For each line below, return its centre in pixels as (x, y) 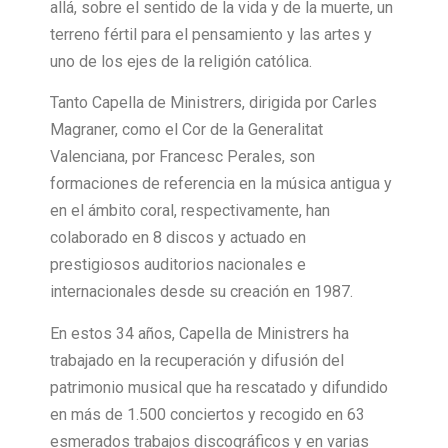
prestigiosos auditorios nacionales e (178, 265)
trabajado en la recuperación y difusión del (197, 360)
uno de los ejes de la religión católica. (181, 62)
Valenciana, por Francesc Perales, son (182, 157)
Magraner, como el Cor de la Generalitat (186, 130)
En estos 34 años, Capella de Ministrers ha (199, 333)
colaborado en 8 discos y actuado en (178, 238)
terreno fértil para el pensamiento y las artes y (211, 35)
